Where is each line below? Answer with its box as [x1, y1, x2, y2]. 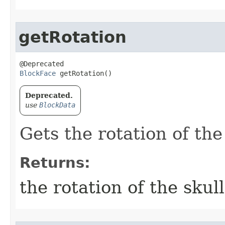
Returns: [20, 154, 90, 171]
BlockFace [20, 69, 56, 77]
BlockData [39, 101, 75, 109]
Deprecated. [25, 91, 73, 99]
